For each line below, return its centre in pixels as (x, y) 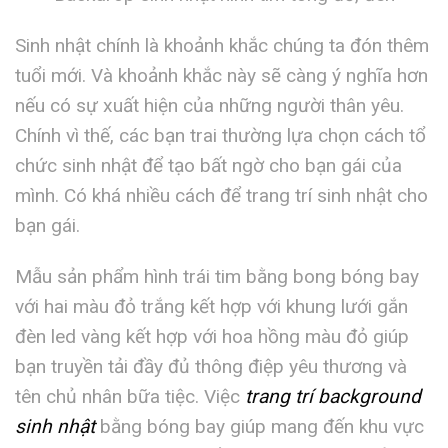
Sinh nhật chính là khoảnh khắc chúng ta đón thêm (222, 46)
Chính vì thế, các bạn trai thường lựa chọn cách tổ (220, 136)
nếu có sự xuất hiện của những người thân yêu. (209, 106)
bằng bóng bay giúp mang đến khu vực (259, 426)
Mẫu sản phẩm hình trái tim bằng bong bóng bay (217, 276)
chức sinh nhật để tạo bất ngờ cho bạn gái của (208, 166)
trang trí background (333, 396)
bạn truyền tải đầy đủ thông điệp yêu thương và (211, 366)
